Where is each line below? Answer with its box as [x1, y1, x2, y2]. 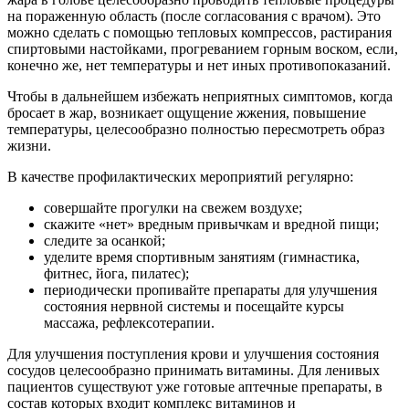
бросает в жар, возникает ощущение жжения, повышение [7, 104, 366, 121]
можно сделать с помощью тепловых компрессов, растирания [7, 24, 392, 40]
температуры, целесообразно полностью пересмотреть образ [7, 121, 384, 137]
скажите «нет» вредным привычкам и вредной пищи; [44, 215, 379, 232]
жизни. [7, 137, 51, 153]
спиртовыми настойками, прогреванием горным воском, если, [7, 40, 398, 57]
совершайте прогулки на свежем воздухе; [44, 199, 302, 215]
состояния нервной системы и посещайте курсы [44, 298, 344, 314]
